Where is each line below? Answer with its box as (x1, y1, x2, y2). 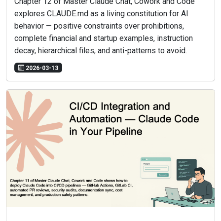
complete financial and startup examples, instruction (14, 34, 193, 43)
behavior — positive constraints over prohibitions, (14, 21, 184, 31)
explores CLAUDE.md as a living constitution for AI (14, 9, 188, 19)
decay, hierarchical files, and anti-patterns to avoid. (14, 46, 187, 56)
